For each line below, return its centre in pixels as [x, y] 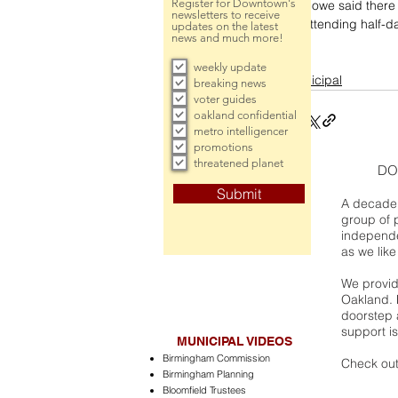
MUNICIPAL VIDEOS [235, 341]
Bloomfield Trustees [204, 390]
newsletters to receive [226, 15]
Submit [239, 194]
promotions [223, 147]
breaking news [230, 83]
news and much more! [227, 38]
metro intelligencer [241, 131]
